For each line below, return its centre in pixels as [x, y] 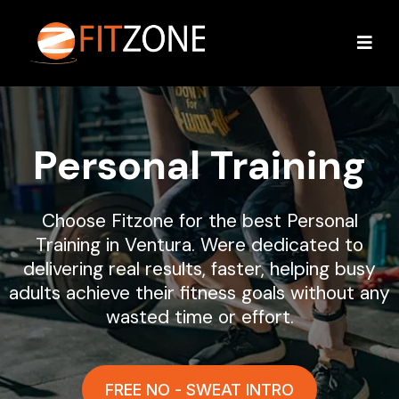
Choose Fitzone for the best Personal [199, 221]
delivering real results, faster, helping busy [199, 269]
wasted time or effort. [199, 318]
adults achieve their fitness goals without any [199, 293]
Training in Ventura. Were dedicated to [199, 245]
